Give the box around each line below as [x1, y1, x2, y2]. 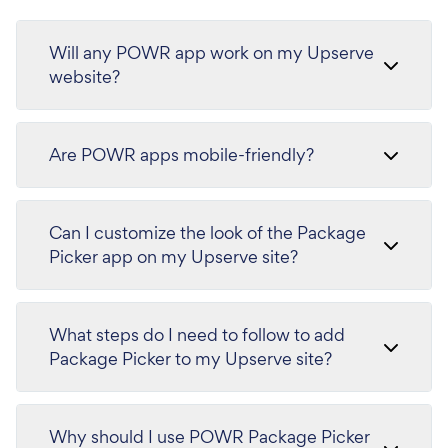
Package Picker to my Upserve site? [49, 346, 332, 370]
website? [49, 64, 120, 88]
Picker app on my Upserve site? [49, 244, 298, 268]
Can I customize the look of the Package [49, 220, 366, 244]
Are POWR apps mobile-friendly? [49, 142, 314, 166]
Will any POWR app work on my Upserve [49, 40, 374, 64]
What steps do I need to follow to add [49, 322, 345, 346]
